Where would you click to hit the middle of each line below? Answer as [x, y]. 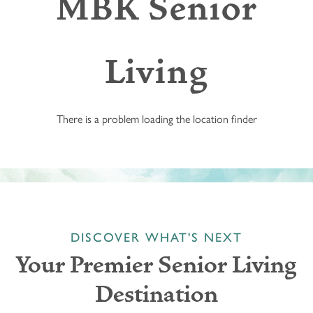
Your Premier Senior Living [156, 265]
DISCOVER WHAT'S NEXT [156, 237]
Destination [156, 294]
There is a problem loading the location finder [156, 118]
